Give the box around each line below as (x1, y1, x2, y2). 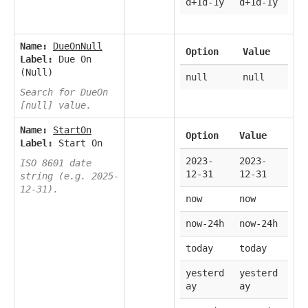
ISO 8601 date (20, 157, 91, 169)
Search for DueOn (20, 87, 108, 98)
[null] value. (20, 100, 91, 111)
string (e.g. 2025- (20, 170, 119, 182)
